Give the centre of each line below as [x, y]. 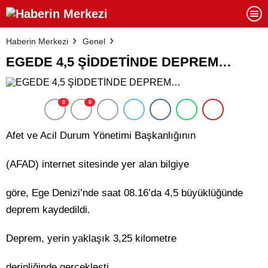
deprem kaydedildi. [48, 210]
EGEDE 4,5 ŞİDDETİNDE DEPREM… [119, 62]
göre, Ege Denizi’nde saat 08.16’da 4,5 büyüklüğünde [124, 193]
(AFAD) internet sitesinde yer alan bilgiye [98, 164]
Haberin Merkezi [37, 41]
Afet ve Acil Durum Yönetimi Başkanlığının [101, 135]
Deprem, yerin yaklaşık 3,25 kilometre [91, 238]
